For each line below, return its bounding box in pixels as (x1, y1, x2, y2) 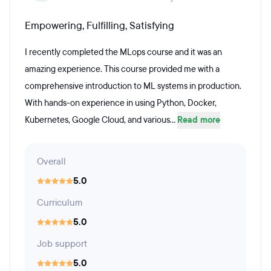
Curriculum (37, 197, 82, 209)
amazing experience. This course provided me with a (25, 64, 220, 75)
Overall (37, 155, 66, 168)
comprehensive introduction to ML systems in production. (25, 80, 241, 92)
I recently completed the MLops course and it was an (25, 47, 222, 58)
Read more (177, 114, 220, 126)
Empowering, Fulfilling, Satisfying (25, 19, 174, 33)
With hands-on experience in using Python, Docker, (25, 97, 217, 109)
